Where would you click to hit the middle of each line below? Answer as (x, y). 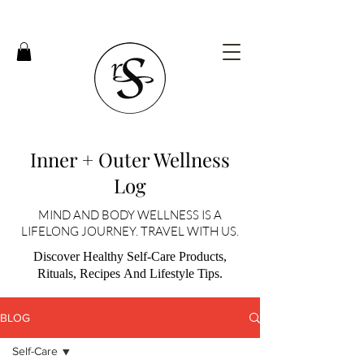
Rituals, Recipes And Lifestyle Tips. (130, 273)
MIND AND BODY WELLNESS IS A (130, 215)
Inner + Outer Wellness (130, 159)
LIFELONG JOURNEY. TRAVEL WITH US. (130, 231)
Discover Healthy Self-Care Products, (130, 256)
